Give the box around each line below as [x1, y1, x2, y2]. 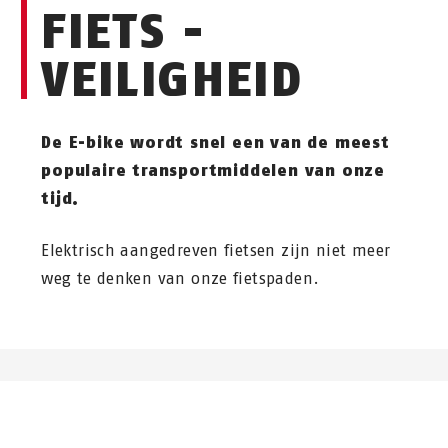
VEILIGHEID [41, 50, 304, 108]
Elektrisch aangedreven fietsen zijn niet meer [41, 241, 391, 260]
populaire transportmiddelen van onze [41, 161, 386, 180]
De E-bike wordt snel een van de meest [41, 133, 390, 152]
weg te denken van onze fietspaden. [41, 269, 320, 288]
